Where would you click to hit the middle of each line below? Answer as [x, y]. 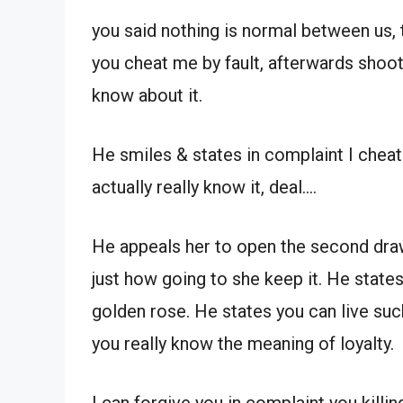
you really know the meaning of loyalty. [243, 344]
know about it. [147, 95]
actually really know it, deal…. [204, 187]
